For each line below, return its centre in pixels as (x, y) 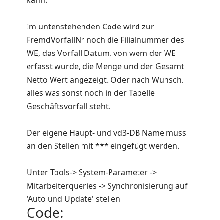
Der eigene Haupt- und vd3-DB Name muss (106, 133)
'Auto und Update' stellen (73, 199)
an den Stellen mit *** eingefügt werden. (103, 146)
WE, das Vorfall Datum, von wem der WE (101, 53)
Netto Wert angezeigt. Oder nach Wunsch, (105, 80)
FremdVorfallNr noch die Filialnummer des (105, 40)
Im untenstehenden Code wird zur (90, 27)
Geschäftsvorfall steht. (69, 106)
